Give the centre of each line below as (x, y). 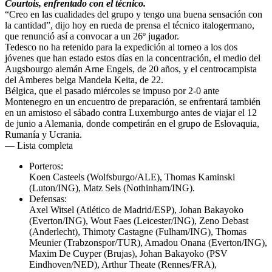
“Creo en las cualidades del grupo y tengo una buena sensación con (134, 15)
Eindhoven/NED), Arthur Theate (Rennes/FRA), (123, 265)
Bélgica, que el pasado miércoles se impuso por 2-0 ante (112, 91)
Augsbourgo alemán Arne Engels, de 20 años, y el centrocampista (131, 69)
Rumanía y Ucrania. (43, 135)
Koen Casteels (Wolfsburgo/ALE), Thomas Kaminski (132, 177)
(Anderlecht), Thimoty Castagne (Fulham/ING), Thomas (138, 232)
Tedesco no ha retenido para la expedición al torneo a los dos (121, 47)
